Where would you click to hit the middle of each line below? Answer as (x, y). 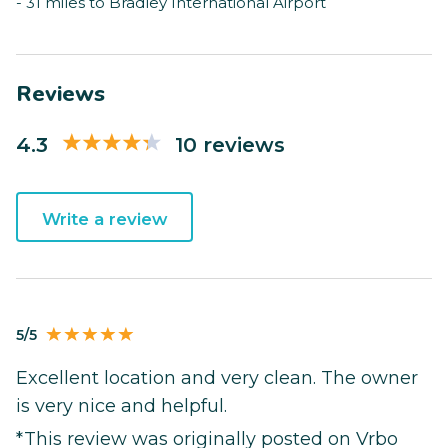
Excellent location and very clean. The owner (217, 378)
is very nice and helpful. (121, 406)
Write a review (104, 219)
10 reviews (230, 144)
